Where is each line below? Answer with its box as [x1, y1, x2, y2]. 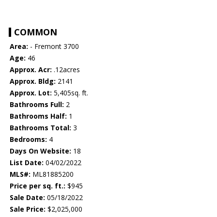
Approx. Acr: [10, 65, 52, 75]
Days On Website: [10, 146, 71, 156]
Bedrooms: [10, 135, 47, 144]
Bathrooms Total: [10, 123, 71, 133]
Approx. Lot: [10, 88, 52, 98]
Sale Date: [10, 193, 45, 202]
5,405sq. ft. [52, 88, 88, 98]
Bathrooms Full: [10, 100, 64, 109]
